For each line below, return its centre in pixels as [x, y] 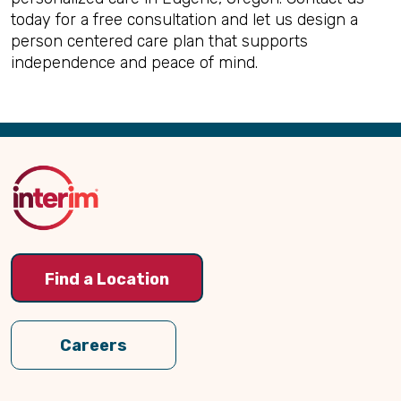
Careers [94, 346]
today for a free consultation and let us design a [184, 20]
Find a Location [107, 279]
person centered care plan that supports [159, 41]
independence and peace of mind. [134, 63]
